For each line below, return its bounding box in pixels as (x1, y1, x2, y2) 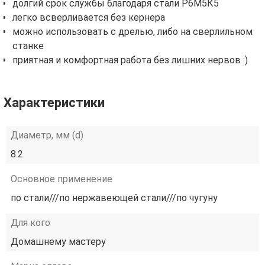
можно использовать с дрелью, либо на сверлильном (12, 26, 253, 37)
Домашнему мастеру (11, 236, 106, 247)
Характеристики (4, 95, 105, 110)
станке (12, 40, 44, 51)
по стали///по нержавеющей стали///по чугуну (11, 192, 218, 203)
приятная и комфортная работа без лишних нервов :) (12, 54, 248, 66)
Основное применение (11, 173, 112, 185)
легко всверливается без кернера (12, 12, 165, 23)
